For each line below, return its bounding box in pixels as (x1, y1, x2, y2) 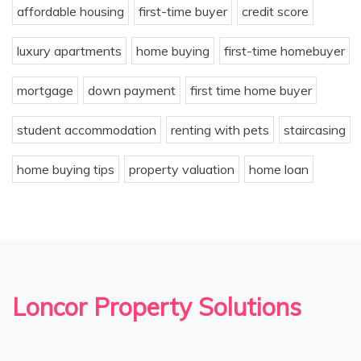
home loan (249, 161, 309, 178)
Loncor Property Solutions (12, 292, 301, 323)
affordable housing (17, 3, 124, 20)
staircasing (284, 122, 346, 139)
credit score (242, 3, 309, 20)
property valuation (129, 161, 234, 178)
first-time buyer (139, 3, 227, 20)
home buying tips (17, 161, 114, 178)
